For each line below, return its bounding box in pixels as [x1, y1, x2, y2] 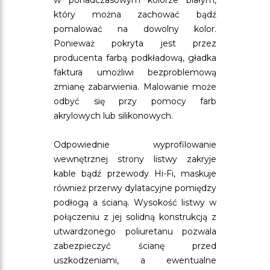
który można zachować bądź [54, 9, 216, 20]
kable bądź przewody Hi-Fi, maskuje [54, 168, 216, 179]
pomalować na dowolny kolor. [54, 24, 216, 34]
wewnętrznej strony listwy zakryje [54, 154, 216, 165]
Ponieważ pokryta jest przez [54, 38, 216, 49]
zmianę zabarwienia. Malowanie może [54, 81, 216, 92]
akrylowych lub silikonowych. [54, 110, 173, 121]
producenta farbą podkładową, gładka [54, 52, 216, 63]
